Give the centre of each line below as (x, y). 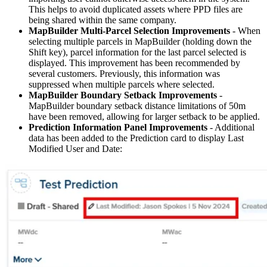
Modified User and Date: (75, 149)
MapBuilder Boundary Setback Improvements (123, 95)
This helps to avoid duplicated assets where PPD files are (136, 10)
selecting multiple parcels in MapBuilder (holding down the (140, 42)
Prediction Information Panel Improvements (118, 128)
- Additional (231, 128)
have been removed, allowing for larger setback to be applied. (144, 117)
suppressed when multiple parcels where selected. (122, 85)
